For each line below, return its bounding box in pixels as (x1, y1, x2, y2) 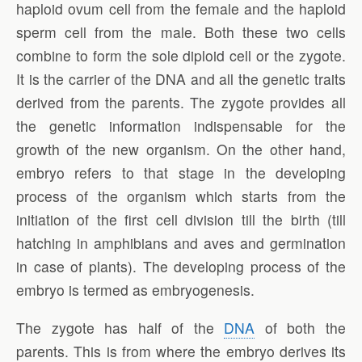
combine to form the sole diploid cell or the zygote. (16, 44, 346, 65)
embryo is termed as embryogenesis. (16, 279, 255, 300)
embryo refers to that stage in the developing (16, 162, 346, 183)
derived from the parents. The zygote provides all (16, 91, 346, 112)
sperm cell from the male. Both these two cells (16, 21, 346, 42)
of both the (255, 317, 347, 338)
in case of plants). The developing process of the (16, 255, 346, 276)
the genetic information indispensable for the (16, 115, 346, 136)
